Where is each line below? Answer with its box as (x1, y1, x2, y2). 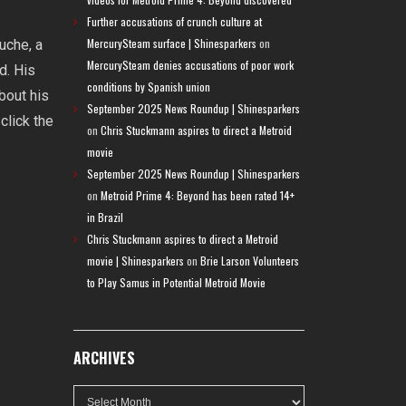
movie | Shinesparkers (87, 253, 184, 268)
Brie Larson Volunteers (200, 253, 299, 268)
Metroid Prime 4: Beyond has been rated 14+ (101, 188, 295, 203)
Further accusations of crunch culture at (87, 14, 262, 29)
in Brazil (87, 209, 123, 225)
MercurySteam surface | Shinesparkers (87, 35, 256, 51)
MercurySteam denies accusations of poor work (87, 57, 294, 72)
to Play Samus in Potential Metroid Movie (87, 275, 266, 290)
